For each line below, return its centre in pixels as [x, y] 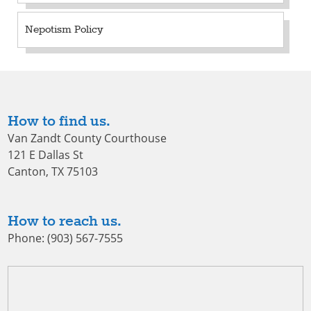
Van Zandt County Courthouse [87, 138]
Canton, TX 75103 [52, 171]
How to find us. [59, 121]
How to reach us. [64, 221]
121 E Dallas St [45, 154]
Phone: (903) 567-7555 [65, 238]
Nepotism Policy [64, 30]
